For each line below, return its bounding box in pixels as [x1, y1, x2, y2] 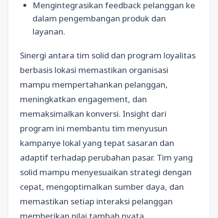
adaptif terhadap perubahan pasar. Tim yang [20, 152, 193, 163]
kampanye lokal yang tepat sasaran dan [20, 137, 174, 149]
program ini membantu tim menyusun [20, 123, 167, 134]
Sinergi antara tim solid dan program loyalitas [20, 50, 196, 61]
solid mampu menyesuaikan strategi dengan [20, 166, 192, 178]
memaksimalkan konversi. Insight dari [20, 108, 166, 120]
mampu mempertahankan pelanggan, [20, 79, 168, 91]
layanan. [32, 26, 65, 37]
